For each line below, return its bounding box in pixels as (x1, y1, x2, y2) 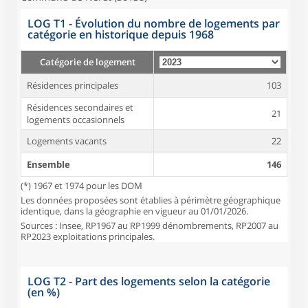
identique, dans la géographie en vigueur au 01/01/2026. (21, 205, 248, 217)
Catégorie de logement (39, 56, 135, 68)
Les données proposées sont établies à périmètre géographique (21, 194, 280, 206)
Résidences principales (27, 79, 118, 91)
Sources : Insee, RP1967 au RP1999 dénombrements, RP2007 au (21, 219, 278, 232)
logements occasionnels (27, 113, 124, 126)
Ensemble (27, 158, 70, 170)
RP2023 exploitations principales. (21, 230, 155, 243)
